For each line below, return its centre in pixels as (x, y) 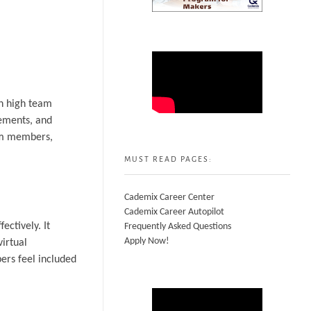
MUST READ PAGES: (168, 159)
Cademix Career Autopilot (174, 212)
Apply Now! (147, 242)
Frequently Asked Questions (178, 227)
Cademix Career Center (169, 198)
